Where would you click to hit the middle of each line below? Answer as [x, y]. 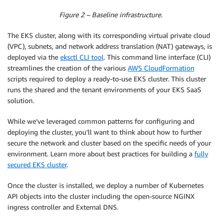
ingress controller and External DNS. [63, 207]
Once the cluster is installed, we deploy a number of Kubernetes [106, 185]
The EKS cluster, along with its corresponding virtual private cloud [109, 35]
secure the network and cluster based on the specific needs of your [109, 143]
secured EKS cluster [37, 164]
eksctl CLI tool [82, 57]
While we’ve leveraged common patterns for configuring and [101, 121]
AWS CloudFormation [161, 68]
